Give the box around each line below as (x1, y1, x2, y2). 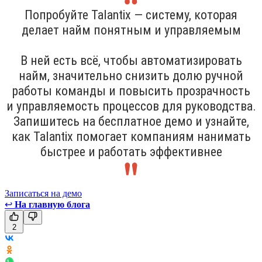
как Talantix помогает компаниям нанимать (11, 129, 251, 144)
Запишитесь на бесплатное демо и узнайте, (13, 113, 249, 129)
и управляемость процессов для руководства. (6, 98, 256, 113)
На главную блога (15, 199, 90, 209)
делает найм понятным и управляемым (21, 22, 241, 37)
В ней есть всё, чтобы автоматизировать (20, 53, 242, 68)
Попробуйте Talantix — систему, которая (25, 7, 237, 22)
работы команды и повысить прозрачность (12, 83, 250, 98)
